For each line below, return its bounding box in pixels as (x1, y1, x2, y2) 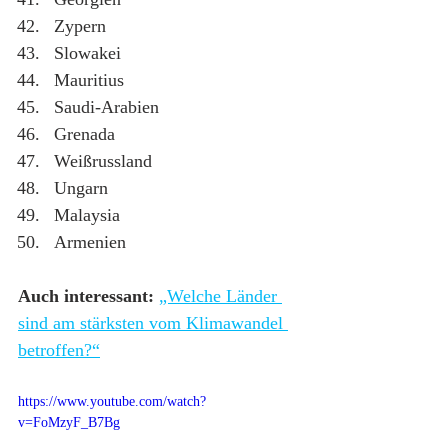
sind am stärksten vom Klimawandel (18, 312, 288, 333)
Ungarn (54, 177, 108, 198)
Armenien (54, 231, 126, 252)
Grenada (54, 123, 115, 144)
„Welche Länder (159, 285, 282, 306)
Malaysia (54, 204, 120, 225)
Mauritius (54, 69, 124, 90)
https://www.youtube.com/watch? (18, 393, 206, 409)
